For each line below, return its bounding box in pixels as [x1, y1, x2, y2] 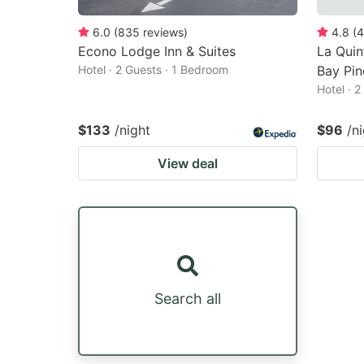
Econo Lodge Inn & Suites [78, 43, 236, 59]
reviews [143, 25, 184, 39]
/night [115, 122, 150, 138]
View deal [158, 155, 218, 171]
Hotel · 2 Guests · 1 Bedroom [78, 63, 228, 76]
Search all [154, 289, 221, 307]
